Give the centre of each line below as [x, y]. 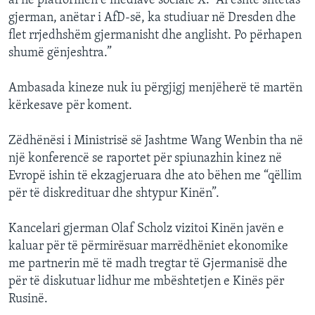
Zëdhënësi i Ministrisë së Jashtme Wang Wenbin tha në [156, 141]
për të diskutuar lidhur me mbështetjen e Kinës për [146, 282]
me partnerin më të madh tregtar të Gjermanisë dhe [148, 264]
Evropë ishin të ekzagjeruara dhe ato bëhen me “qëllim [155, 176]
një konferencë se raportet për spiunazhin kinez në [145, 159]
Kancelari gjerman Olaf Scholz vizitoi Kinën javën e [146, 229]
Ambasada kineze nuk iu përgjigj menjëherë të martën [155, 89]
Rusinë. [28, 300]
